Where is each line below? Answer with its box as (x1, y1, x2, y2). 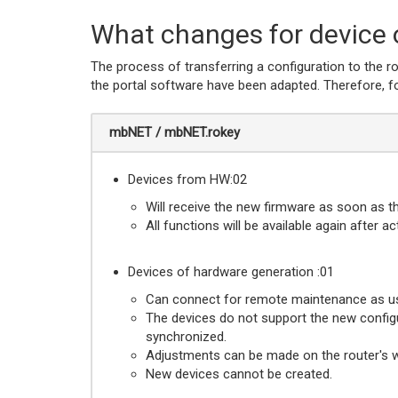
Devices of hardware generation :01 (128, 264, 334, 280)
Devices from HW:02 (128, 171, 247, 187)
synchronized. (146, 329, 227, 345)
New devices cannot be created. (146, 366, 332, 382)
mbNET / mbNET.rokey (109, 124, 240, 140)
